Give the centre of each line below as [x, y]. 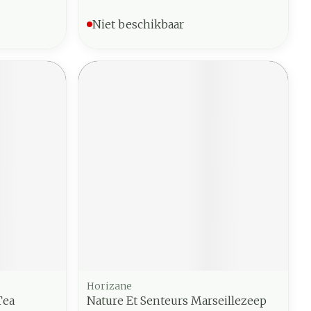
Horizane [110, 286]
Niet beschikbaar [138, 24]
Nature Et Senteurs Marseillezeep [177, 300]
